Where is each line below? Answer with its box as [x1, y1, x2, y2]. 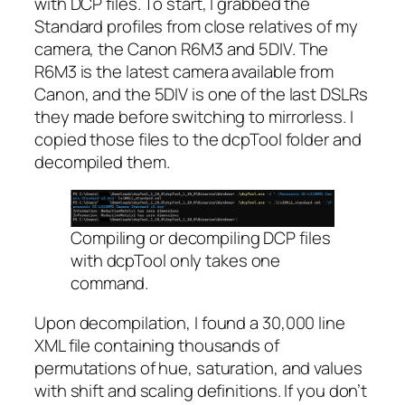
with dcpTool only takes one [71, 249, 281, 273]
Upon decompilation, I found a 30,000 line [34, 310, 345, 334]
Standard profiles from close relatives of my [34, 14, 358, 38]
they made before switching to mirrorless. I [34, 104, 353, 128]
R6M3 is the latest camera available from [34, 59, 334, 83]
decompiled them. [34, 149, 170, 174]
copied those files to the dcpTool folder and [34, 127, 362, 151]
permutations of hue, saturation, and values [34, 355, 363, 380]
